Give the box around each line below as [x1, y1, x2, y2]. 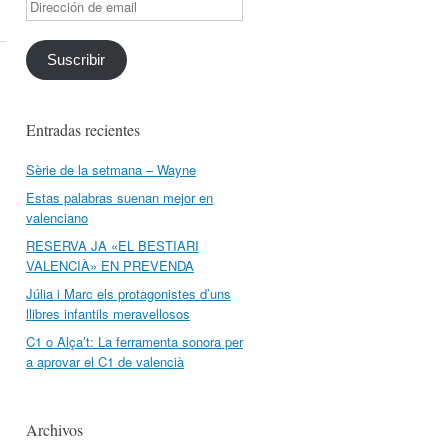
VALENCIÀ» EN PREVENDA [26, 255, 194, 275]
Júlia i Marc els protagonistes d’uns [26, 283, 231, 303]
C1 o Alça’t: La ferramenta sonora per [26, 331, 243, 351]
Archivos [26, 418, 83, 440]
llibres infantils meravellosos [26, 303, 190, 323]
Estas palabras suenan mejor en [26, 187, 213, 207]
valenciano [26, 207, 88, 227]
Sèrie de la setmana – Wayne [26, 159, 196, 179]
